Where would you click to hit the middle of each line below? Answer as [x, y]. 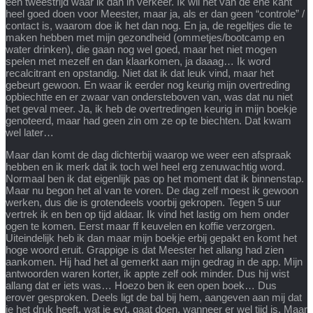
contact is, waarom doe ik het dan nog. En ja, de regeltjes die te [149, 25]
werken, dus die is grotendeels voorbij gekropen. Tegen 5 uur [143, 202]
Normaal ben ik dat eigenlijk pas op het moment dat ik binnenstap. [155, 178]
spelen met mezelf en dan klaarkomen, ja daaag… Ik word [138, 61]
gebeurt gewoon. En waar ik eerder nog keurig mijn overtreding [148, 85]
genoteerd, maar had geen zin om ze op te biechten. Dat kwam [148, 120]
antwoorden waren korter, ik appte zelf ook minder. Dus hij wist [147, 273]
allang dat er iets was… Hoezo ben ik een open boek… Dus [141, 285]
